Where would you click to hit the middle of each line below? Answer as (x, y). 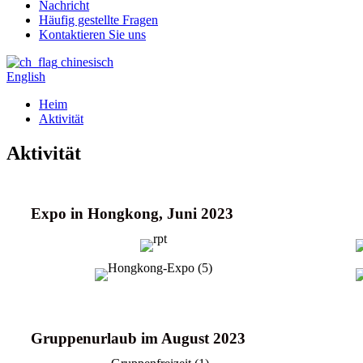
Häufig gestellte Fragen (98, 20)
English (26, 77)
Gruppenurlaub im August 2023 (138, 338)
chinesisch (87, 62)
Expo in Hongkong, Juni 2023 (132, 213)
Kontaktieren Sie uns (92, 34)
